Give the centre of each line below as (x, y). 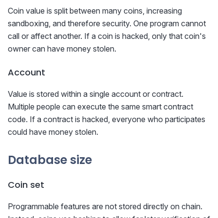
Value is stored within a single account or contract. (96, 94)
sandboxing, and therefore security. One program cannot (107, 24)
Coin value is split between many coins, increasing (95, 11)
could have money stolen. (53, 132)
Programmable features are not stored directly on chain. (105, 207)
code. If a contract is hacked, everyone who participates (107, 119)
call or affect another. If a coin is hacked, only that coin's (107, 36)
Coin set (26, 185)
